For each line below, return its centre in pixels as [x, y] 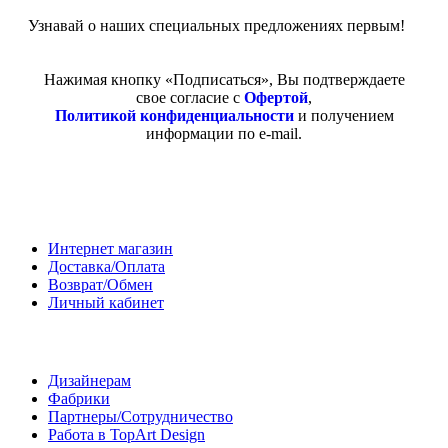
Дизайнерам [89, 380]
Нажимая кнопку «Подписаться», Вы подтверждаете [224, 80]
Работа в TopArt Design [126, 434]
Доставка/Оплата [106, 266]
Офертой [276, 98]
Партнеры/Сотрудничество [140, 416]
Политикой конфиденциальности [174, 116]
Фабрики [79, 398]
